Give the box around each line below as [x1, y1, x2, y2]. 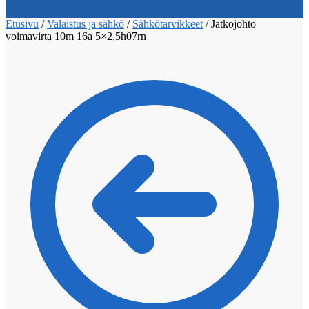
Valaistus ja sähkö [47, 17, 124, 30]
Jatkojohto [211, 17, 256, 30]
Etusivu [6, 17, 39, 30]
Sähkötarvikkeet [132, 17, 203, 30]
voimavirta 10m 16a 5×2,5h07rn [6, 30, 146, 42]
